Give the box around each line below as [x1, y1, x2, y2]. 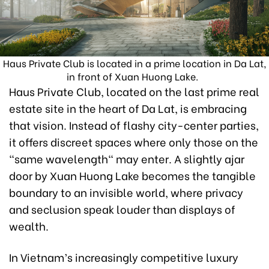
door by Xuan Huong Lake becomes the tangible [9, 166, 256, 183]
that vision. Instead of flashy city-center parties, [9, 116, 259, 133]
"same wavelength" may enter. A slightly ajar [9, 150, 244, 166]
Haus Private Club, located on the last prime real [9, 82, 259, 99]
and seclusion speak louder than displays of [9, 200, 235, 217]
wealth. [9, 217, 49, 234]
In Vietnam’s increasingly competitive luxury [9, 248, 238, 265]
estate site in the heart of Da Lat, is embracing [9, 99, 247, 116]
